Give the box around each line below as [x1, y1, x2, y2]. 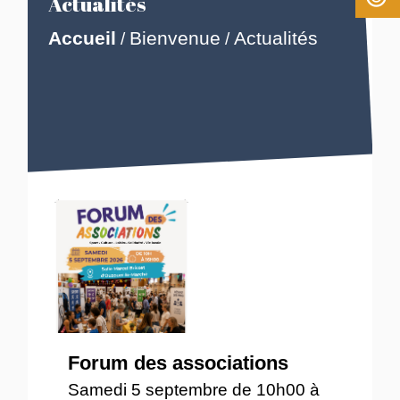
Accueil [47, 28, 116, 49]
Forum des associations [68, 352, 289, 374]
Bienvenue [129, 28, 221, 49]
